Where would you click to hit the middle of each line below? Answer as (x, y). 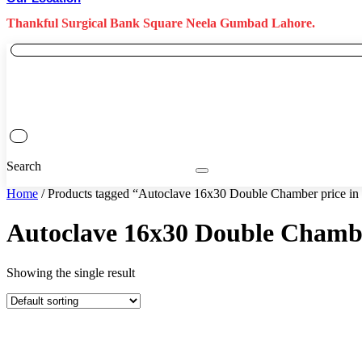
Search (24, 166)
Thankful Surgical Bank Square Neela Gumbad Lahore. (161, 23)
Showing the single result (71, 272)
